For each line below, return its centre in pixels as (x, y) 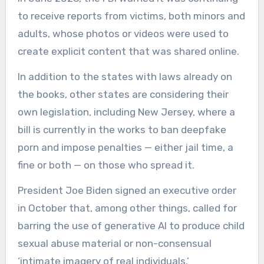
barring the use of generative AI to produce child (131, 226)
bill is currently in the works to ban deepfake (122, 130)
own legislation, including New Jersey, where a (126, 112)
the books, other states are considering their (123, 95)
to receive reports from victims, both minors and (131, 16)
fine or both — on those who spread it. (106, 165)
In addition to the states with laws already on (125, 77)
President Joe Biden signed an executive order (127, 191)
